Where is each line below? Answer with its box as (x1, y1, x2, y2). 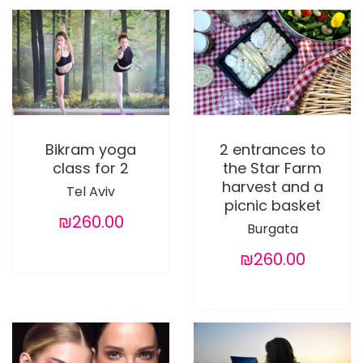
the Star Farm (223, 157, 322, 178)
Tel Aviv (66, 181, 115, 201)
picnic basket (224, 194, 321, 216)
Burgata (246, 219, 298, 238)
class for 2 (53, 157, 129, 178)
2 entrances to (219, 139, 326, 160)
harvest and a (221, 176, 323, 197)
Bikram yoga (45, 139, 136, 160)
